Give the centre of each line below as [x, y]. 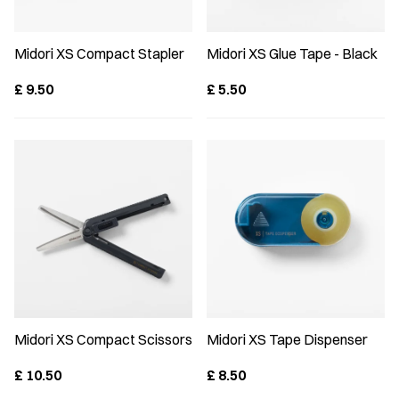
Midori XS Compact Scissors [103, 339]
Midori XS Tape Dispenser [287, 339]
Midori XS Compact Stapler [99, 53]
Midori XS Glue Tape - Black [292, 53]
